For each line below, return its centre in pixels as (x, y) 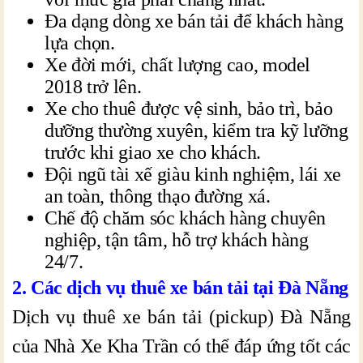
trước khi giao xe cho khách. (153, 152)
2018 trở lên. (95, 86)
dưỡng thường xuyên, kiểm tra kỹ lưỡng (196, 130)
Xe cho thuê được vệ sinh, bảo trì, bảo (189, 108)
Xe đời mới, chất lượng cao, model (178, 64)
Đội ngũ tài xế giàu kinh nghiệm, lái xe (193, 174)
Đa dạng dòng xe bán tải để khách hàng (194, 21)
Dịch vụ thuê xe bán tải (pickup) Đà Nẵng (181, 316)
